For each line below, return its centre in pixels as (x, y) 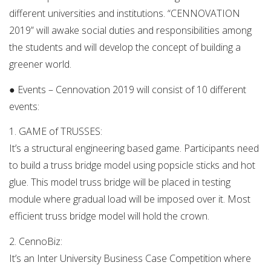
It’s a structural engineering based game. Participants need (134, 149)
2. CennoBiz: (36, 242)
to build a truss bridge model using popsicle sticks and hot (132, 165)
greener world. (40, 64)
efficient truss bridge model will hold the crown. (109, 216)
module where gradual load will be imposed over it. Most (130, 199)
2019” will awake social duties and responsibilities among (130, 31)
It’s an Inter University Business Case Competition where (130, 259)
